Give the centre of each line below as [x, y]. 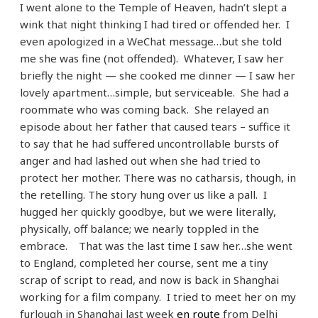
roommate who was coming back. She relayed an [144, 110]
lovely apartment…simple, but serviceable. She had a [154, 93]
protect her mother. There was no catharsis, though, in [158, 178]
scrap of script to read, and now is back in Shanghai [149, 280]
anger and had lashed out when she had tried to [140, 161]
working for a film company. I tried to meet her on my [158, 297]
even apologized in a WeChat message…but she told [151, 42]
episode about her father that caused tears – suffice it [155, 127]
